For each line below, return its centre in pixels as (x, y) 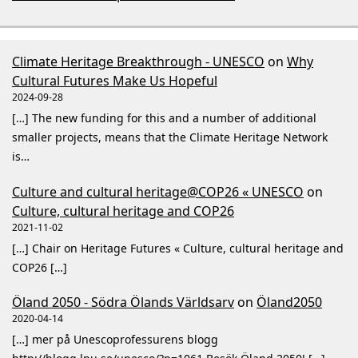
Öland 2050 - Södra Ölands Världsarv (123, 302)
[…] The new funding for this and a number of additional (164, 118)
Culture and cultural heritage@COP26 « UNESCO (158, 191)
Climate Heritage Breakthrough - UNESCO (138, 62)
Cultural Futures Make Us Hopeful (115, 81)
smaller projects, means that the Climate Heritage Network (170, 137)
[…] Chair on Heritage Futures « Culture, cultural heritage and (178, 248)
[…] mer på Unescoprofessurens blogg (115, 340)
